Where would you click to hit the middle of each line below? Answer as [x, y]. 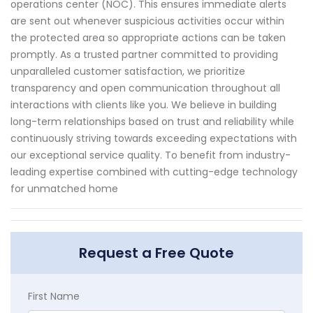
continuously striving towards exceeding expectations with [154, 139]
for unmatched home [64, 189]
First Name [54, 297]
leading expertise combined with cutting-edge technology [154, 172]
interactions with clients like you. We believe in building [144, 105]
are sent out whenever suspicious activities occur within [147, 21]
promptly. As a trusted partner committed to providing [144, 55]
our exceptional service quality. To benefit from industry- [151, 155]
